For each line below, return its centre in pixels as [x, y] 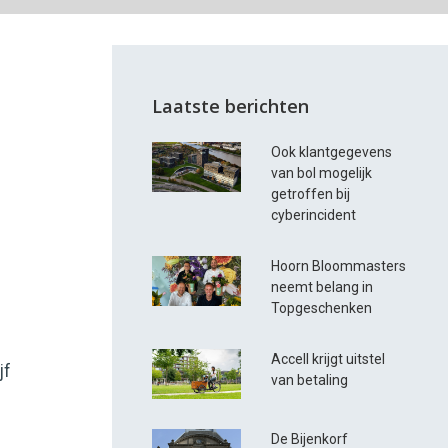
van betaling [310, 380]
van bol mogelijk [322, 173]
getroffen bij [311, 194]
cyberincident [314, 215]
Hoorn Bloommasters [339, 266]
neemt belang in [322, 287]
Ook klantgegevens [332, 152]
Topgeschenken [322, 308]
